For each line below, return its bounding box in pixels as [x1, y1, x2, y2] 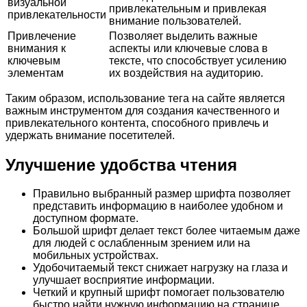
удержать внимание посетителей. [5, 129, 175, 141]
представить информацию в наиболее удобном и [33, 200, 283, 212]
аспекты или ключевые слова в [109, 42, 268, 54]
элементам [8, 66, 64, 79]
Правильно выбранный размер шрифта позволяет [33, 188, 291, 200]
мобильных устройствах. [33, 249, 158, 262]
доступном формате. [33, 212, 138, 225]
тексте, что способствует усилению [109, 54, 286, 66]
